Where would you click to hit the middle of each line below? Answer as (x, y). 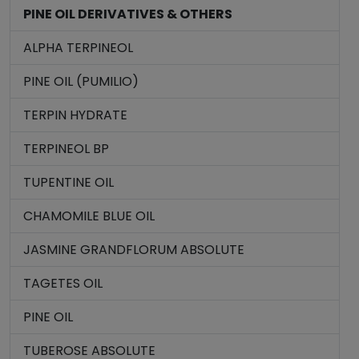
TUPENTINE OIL (69, 182)
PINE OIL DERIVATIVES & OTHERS (128, 14)
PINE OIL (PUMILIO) (81, 81)
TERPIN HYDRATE (75, 115)
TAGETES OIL (63, 283)
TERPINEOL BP (66, 149)
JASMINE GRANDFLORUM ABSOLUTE (134, 250)
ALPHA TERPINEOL (78, 48)
